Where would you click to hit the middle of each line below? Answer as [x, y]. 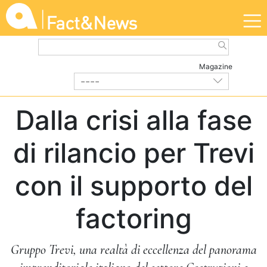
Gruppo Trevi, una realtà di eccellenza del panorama [133, 250]
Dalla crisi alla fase [133, 120]
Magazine [215, 66]
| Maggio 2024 [183, 91]
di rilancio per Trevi [133, 153]
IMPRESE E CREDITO [98, 91]
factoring [133, 218]
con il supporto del [133, 186]
